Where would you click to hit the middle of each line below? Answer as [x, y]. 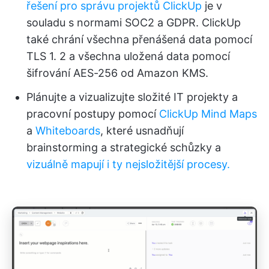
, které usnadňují [142, 131]
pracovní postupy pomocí [93, 114]
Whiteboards [68, 131]
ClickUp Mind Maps [208, 114]
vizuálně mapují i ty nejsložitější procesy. [128, 165]
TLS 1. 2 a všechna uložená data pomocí [128, 56]
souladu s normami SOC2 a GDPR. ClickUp [134, 23]
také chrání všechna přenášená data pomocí [139, 40]
